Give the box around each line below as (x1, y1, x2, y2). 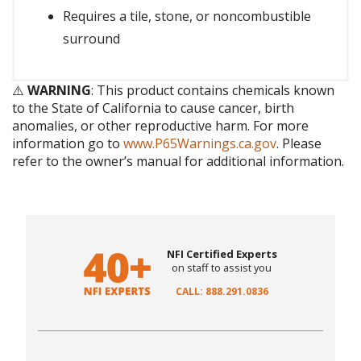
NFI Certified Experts (166, 247, 277, 262)
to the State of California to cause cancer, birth (12, 99, 294, 118)
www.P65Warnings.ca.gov (123, 135, 276, 153)
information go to (12, 135, 123, 153)
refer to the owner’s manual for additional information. (12, 152, 344, 171)
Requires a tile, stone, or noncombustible (63, 7, 311, 26)
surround (63, 30, 120, 48)
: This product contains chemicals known (91, 81, 334, 100)
